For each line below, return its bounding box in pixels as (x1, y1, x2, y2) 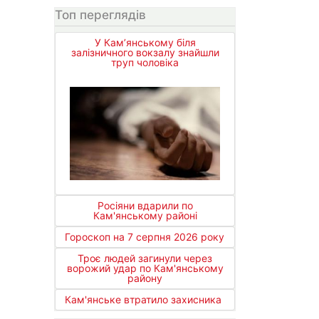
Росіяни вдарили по (97, 199, 193, 212)
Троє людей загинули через (78, 252, 212, 265)
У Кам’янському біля (94, 36, 196, 49)
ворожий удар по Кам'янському (66, 262, 224, 275)
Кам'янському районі (93, 209, 197, 222)
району (127, 272, 162, 285)
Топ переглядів (55, 6, 146, 22)
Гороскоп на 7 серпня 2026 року (65, 231, 224, 244)
